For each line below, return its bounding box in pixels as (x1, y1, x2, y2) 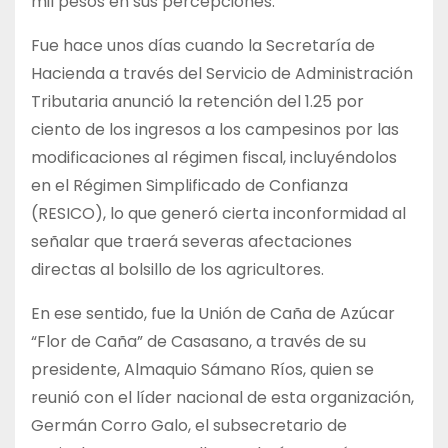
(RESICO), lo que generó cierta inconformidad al (31, 201, 406, 225)
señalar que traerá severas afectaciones (31, 229, 352, 253)
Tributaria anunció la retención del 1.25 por (31, 89, 364, 113)
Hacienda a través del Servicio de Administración (31, 61, 413, 85)
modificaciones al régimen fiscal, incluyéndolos (31, 145, 397, 169)
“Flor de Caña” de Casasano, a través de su (31, 329, 366, 353)
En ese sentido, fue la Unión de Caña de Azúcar (31, 301, 395, 325)
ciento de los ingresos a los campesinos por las (31, 117, 399, 141)
